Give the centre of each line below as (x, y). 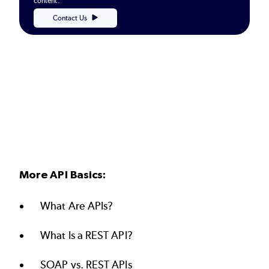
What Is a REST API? (86, 235)
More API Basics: (63, 175)
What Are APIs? (77, 206)
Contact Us (70, 18)
